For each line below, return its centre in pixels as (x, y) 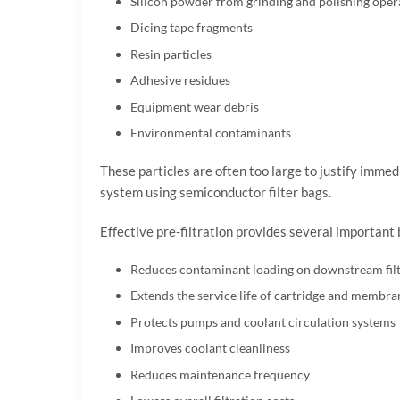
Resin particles (171, 54)
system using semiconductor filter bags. (216, 192)
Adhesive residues (180, 80)
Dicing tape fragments (191, 28)
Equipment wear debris (194, 106)
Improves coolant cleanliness (210, 348)
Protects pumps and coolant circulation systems (262, 321)
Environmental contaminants (210, 132)
